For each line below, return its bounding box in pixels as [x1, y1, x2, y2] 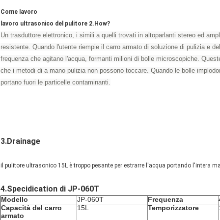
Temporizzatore [148, 204, 199, 212]
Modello [1, 195, 28, 204]
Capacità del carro [1, 204, 62, 212]
